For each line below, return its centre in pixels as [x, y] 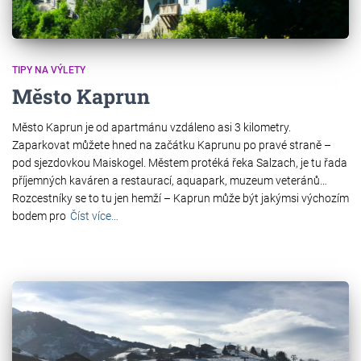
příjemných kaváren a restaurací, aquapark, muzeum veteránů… [170, 180]
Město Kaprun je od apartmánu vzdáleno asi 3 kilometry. [151, 127]
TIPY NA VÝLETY [49, 70]
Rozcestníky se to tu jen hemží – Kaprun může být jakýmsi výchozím [180, 198]
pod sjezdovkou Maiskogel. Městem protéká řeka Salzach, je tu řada [180, 163]
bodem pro [39, 216]
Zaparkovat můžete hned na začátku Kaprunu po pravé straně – [172, 145]
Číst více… [94, 216]
